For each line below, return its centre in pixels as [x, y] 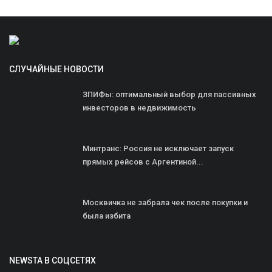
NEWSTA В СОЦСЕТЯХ [53, 260]
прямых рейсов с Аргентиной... [143, 161]
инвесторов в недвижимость [139, 107]
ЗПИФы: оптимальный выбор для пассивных [169, 94]
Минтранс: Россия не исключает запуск [158, 148]
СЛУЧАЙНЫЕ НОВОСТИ [56, 69]
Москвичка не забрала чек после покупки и [165, 202]
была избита [107, 216]
